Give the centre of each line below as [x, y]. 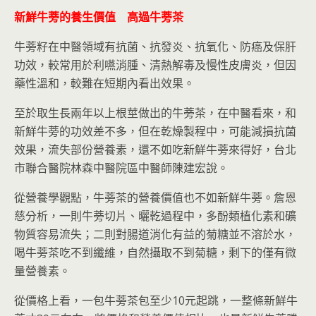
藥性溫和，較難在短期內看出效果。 [104, 83]
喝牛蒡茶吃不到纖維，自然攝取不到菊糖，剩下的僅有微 [155, 253]
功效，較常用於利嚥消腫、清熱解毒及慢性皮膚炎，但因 [155, 65]
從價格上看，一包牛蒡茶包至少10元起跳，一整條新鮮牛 [156, 300]
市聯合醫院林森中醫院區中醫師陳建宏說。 [121, 168]
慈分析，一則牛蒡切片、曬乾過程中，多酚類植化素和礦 [155, 216]
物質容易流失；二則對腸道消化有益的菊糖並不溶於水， [155, 234]
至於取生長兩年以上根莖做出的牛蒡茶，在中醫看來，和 [155, 113]
